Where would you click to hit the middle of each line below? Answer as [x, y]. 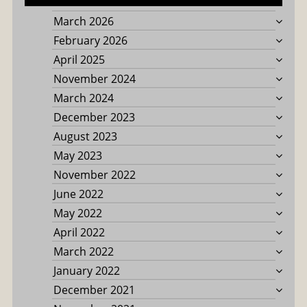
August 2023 [85, 136]
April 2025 [79, 59]
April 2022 [79, 232]
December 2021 [94, 290]
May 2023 [77, 155]
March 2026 [83, 21]
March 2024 [83, 98]
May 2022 [77, 213]
